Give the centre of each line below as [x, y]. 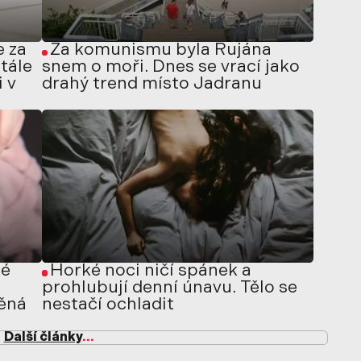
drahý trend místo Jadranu [151, 85]
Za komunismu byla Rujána [160, 51]
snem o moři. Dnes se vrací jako [170, 68]
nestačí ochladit [108, 305]
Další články [43, 337]
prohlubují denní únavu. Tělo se [169, 288]
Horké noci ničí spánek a [150, 271]
